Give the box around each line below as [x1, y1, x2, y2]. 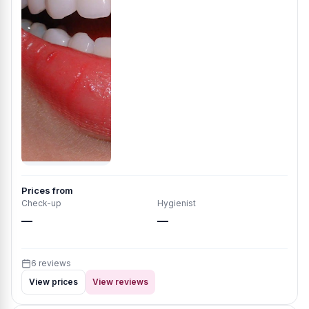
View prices [29, 277, 78, 287]
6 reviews [31, 258, 71, 268]
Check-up [21, 198, 61, 208]
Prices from [21, 185, 73, 196]
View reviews [92, 277, 148, 287]
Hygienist [157, 198, 196, 208]
